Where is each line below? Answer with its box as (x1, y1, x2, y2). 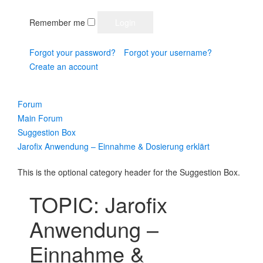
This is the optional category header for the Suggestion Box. (18, 166, 240, 178)
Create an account (29, 60, 98, 72)
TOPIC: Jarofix (29, 189, 167, 219)
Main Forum (18, 112, 63, 124)
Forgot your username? (124, 46, 212, 58)
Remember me (29, 16, 87, 28)
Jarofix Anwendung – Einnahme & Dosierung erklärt (18, 140, 210, 152)
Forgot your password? (29, 46, 116, 58)
